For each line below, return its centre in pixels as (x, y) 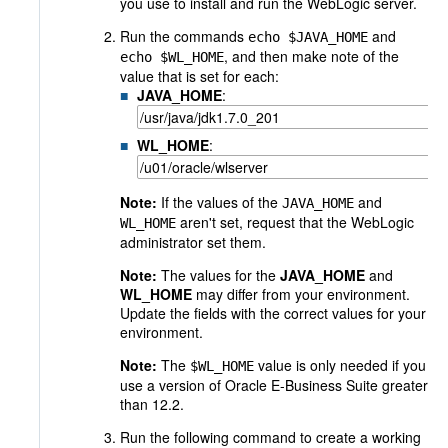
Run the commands (184, 36)
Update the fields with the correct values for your (273, 313)
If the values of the (221, 202)
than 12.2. (152, 404)
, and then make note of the (311, 56)
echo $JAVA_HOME (308, 37)
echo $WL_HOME (172, 57)
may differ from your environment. (303, 294)
